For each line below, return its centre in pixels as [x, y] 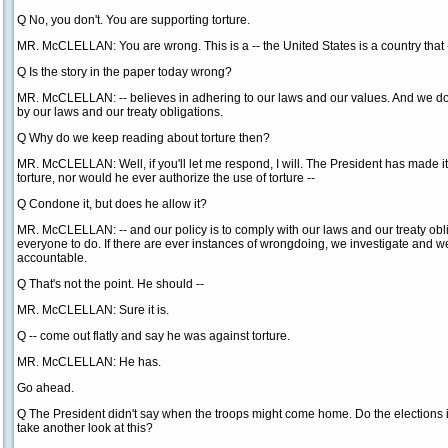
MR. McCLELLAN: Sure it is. [93, 310]
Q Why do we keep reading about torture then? [143, 138]
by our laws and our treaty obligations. [120, 112]
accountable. [52, 258]
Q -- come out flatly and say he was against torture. [153, 336]
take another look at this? [85, 428]
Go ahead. [45, 388]
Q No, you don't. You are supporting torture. [133, 20]
